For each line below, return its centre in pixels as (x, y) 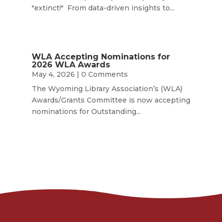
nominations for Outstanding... (86, 112)
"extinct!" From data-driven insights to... (103, 8)
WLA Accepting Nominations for (101, 57)
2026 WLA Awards (71, 65)
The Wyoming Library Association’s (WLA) (107, 89)
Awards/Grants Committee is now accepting (111, 100)
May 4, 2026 (53, 75)
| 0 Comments (101, 75)
